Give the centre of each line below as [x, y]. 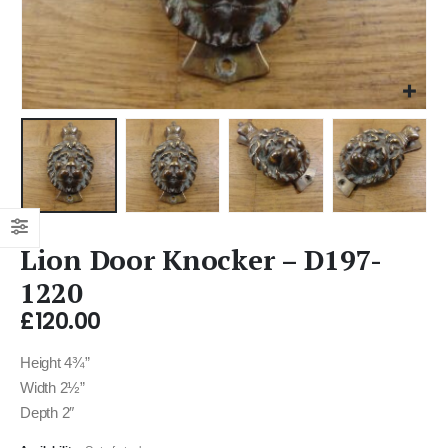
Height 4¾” [55, 363]
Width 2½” [52, 388]
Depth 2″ [47, 413]
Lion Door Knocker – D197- [201, 259]
